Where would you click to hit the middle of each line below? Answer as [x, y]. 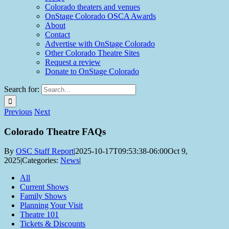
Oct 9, [178, 151]
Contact [58, 35]
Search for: [22, 89]
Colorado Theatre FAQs [55, 131]
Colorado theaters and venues [93, 7]
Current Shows [44, 187]
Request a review [73, 62]
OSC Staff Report [45, 151]
